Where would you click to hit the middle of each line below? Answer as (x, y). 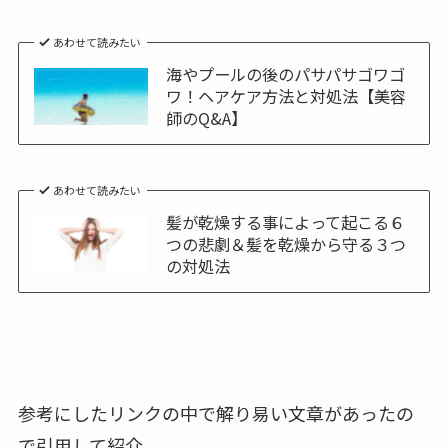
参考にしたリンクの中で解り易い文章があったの (215, 412)
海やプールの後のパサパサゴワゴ (285, 74)
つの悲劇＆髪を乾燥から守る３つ (285, 243)
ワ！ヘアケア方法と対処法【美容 (285, 96)
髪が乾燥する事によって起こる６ (285, 221)
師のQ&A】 (206, 118)
